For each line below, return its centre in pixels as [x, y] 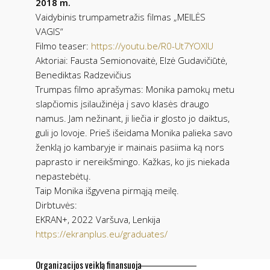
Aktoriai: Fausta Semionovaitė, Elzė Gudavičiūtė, [131, 60]
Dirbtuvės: [56, 205]
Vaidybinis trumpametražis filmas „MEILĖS [121, 17]
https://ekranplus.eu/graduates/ [102, 234]
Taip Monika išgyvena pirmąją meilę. [107, 190]
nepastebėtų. [63, 176]
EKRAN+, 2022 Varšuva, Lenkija [98, 219]
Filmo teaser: [63, 46]
